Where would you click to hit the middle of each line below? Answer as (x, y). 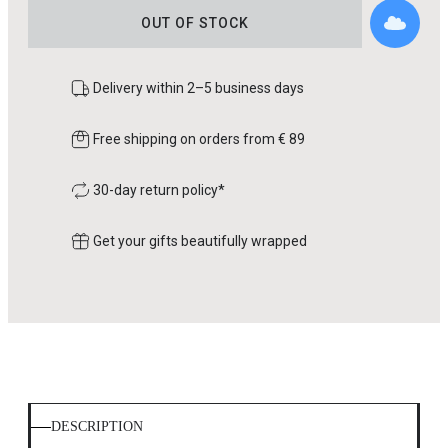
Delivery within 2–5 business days (198, 88)
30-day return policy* (159, 190)
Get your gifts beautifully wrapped (200, 241)
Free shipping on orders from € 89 (199, 139)
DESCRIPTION (97, 427)
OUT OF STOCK (195, 23)
